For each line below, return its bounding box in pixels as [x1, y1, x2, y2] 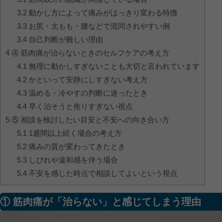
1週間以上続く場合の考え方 [26, 129, 122, 138]
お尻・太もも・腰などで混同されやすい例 [26, 22, 170, 31]
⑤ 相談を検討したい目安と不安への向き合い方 [9, 115, 169, 124]
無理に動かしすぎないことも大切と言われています [26, 62, 200, 71]
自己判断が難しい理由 [26, 35, 103, 44]
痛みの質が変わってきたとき [26, 142, 125, 151]
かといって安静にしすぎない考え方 [26, 75, 148, 84]
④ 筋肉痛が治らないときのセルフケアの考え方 [9, 49, 169, 57]
